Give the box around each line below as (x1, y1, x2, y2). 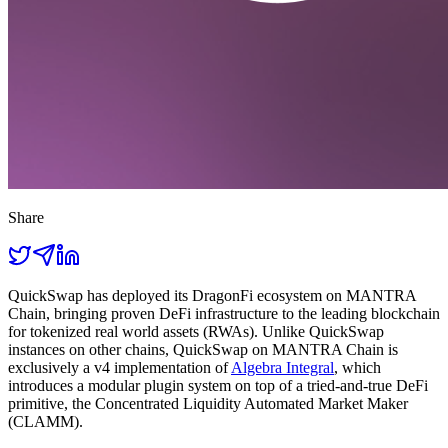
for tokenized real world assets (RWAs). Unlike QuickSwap (8, 323, 384, 341)
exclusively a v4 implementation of (8, 359, 231, 377)
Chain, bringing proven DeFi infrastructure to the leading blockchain (8, 305, 440, 323)
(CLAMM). (8, 413, 83, 431)
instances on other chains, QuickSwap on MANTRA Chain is (8, 341, 398, 359)
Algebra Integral (231, 359, 334, 377)
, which (334, 359, 381, 377)
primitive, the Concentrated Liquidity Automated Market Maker (8, 395, 408, 413)
